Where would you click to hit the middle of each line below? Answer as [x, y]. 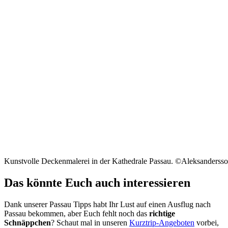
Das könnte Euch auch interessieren [97, 182]
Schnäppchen [27, 222]
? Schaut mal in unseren [90, 222]
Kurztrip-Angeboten [162, 222]
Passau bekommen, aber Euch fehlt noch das [77, 213]
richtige [162, 213]
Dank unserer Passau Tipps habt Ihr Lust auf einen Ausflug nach [107, 204]
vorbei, [207, 222]
